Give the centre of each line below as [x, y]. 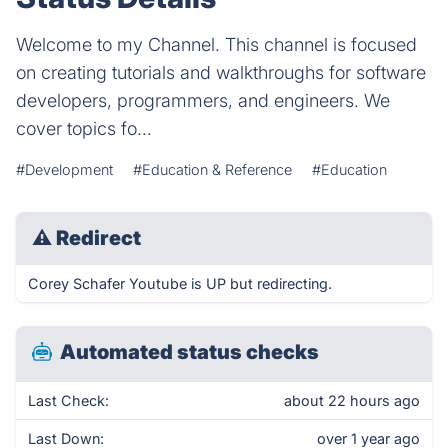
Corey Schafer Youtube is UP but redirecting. [180, 283]
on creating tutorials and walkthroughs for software [221, 72]
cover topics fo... [84, 128]
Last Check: [68, 400]
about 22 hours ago [352, 400]
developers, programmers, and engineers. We [203, 100]
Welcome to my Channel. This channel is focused [216, 44]
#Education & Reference [212, 169]
